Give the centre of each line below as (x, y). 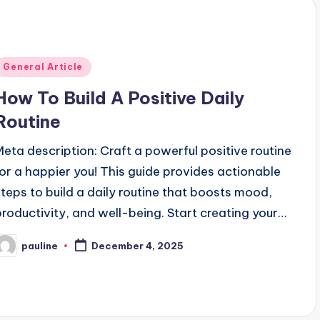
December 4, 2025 (138, 246)
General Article (43, 67)
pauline (40, 245)
